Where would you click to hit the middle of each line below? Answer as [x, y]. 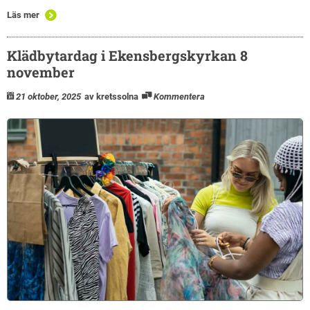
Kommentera [179, 96]
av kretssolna [111, 96]
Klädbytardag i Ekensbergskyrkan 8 [127, 55]
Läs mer [23, 15]
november [41, 72]
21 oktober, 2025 [48, 96]
